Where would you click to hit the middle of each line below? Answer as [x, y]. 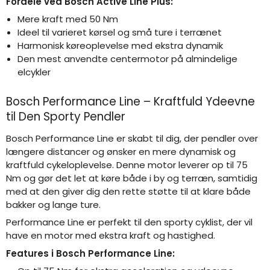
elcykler [34, 72]
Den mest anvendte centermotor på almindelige [127, 59]
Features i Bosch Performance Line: [90, 253]
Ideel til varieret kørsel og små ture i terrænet [119, 33]
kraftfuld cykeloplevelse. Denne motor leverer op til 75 [127, 165]
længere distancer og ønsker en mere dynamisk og [121, 151]
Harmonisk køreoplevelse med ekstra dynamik [120, 46]
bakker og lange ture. [53, 204]
